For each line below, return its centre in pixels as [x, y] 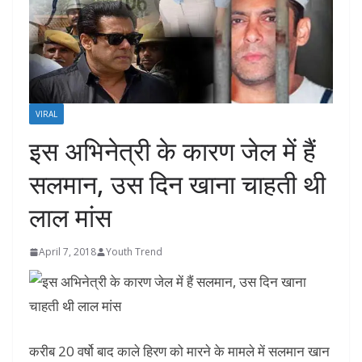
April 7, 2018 [67, 252]
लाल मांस [70, 217]
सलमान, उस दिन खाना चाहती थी [177, 184]
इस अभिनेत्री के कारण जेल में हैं [173, 151]
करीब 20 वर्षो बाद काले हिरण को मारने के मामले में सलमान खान [179, 351]
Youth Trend [134, 252]
